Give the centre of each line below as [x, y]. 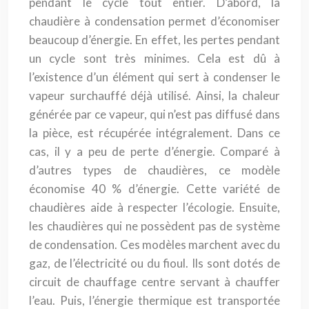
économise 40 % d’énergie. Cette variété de [154, 189]
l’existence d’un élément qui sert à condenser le [154, 77]
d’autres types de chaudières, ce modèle [154, 170]
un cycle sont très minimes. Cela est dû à [154, 58]
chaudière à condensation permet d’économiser [154, 21]
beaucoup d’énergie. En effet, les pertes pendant [154, 40]
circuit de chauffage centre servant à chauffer [154, 282]
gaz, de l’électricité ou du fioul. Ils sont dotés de [154, 263]
